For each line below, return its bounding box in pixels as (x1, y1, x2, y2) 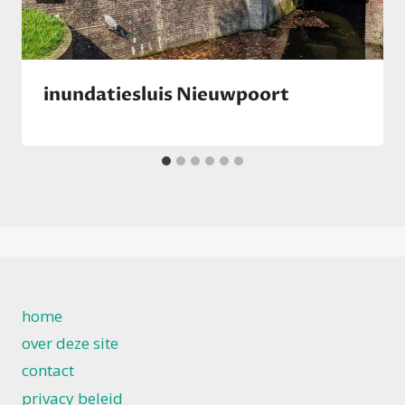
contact (22, 360, 74, 381)
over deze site (22, 333, 118, 354)
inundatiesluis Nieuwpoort (43, 82, 289, 108)
